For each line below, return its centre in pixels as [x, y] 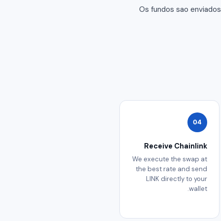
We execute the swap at [170, 159]
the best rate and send [171, 169]
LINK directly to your [177, 179]
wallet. [198, 189]
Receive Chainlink [176, 146]
